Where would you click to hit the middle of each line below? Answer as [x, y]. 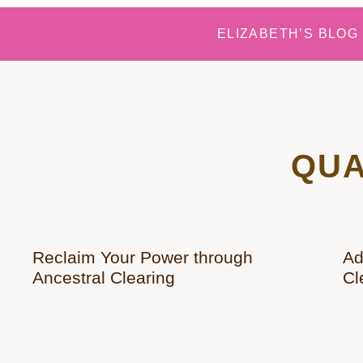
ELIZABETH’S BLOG [288, 34]
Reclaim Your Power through [143, 257]
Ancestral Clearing [104, 278]
